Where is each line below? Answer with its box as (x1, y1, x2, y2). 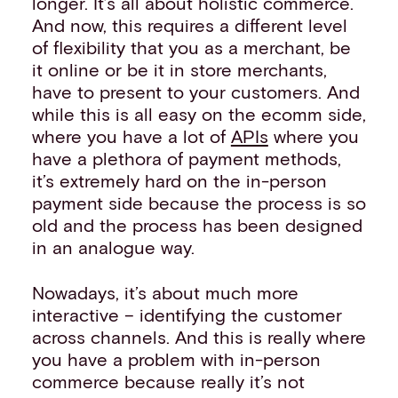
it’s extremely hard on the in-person (31, 170, 327, 192)
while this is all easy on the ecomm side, (31, 103, 366, 125)
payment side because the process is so (31, 192, 366, 214)
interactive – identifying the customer (31, 303, 342, 325)
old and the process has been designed (31, 214, 362, 236)
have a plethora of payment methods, (31, 147, 341, 170)
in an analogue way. (31, 236, 195, 259)
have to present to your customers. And (31, 81, 360, 103)
